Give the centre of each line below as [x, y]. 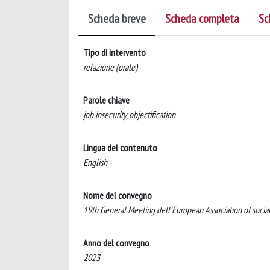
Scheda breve [117, 19]
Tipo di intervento [115, 52]
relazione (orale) [110, 67]
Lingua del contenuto [120, 148]
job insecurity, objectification [129, 115]
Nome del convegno [118, 195]
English [95, 162]
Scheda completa [202, 19]
